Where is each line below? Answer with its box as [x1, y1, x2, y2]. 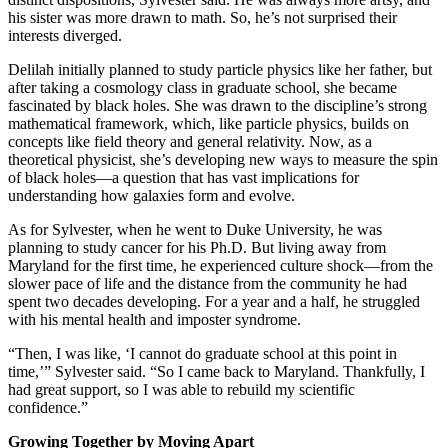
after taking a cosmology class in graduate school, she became [8, 78, 397, 96]
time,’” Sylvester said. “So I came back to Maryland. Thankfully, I [8, 362, 425, 380]
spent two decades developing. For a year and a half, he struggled [8, 292, 420, 310]
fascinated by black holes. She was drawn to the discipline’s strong [8, 96, 427, 114]
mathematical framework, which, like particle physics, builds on [8, 114, 409, 132]
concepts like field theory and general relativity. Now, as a [8, 132, 372, 150]
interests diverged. [8, 26, 126, 44]
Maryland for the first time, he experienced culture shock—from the [8, 256, 433, 274]
